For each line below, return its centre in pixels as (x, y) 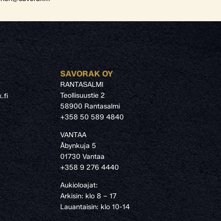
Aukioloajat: (79, 185)
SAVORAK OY (87, 74)
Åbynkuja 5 (78, 146)
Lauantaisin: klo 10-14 (95, 207)
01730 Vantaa (82, 157)
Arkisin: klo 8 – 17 (88, 196)
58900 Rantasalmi (90, 107)
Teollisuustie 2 (83, 96)
